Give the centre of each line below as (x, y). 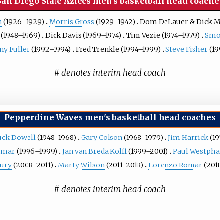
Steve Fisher (187, 49)
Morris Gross (71, 21)
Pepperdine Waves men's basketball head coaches (110, 117)
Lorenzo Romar (175, 165)
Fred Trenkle (98, 49)
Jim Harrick (188, 138)
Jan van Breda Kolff (95, 151)
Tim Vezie (143, 35)
